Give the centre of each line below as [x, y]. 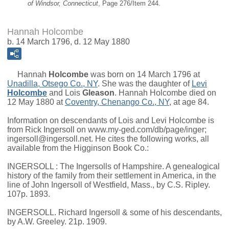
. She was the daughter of [145, 84]
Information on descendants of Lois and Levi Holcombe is [111, 121]
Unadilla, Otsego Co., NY [52, 84]
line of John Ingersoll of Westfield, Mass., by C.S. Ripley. [109, 185]
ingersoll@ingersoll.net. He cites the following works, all [108, 139]
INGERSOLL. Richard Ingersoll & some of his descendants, [114, 213]
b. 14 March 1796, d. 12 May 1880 [68, 42]
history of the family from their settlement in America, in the [112, 176]
